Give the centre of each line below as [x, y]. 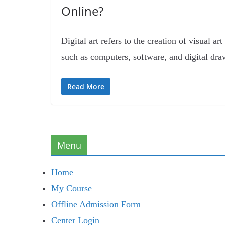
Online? [82, 11]
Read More [86, 87]
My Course [72, 188]
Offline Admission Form [96, 204]
